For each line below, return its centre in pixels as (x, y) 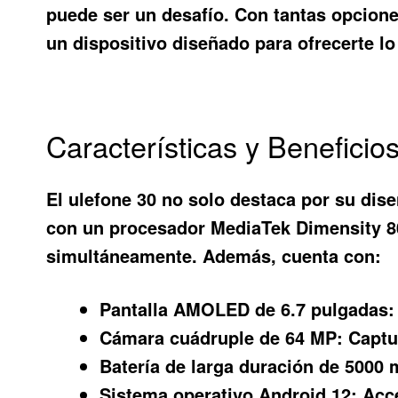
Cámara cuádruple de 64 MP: (222, 338)
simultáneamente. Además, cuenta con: (214, 255)
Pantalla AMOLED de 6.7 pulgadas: (247, 309)
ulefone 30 (113, 198)
